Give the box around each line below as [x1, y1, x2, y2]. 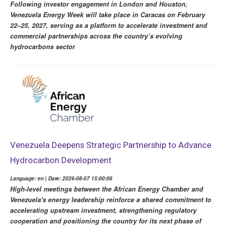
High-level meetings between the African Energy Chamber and [10, 184, 203, 194]
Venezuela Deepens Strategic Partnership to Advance [10, 139, 211, 150]
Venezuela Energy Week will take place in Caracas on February [10, 10, 205, 20]
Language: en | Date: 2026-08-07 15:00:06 [10, 174, 112, 182]
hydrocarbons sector [10, 42, 75, 52]
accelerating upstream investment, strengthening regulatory [10, 205, 197, 215]
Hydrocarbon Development [10, 155, 111, 165]
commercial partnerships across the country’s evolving [10, 31, 182, 41]
